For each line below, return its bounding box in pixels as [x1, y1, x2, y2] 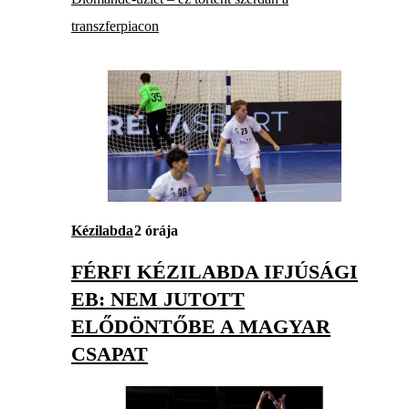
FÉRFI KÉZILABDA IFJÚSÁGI [71, 260, 358, 284]
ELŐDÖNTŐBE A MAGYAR [71, 315, 330, 339]
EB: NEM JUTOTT [71, 288, 245, 311]
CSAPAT [71, 342, 148, 366]
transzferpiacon [71, 17, 159, 34]
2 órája [134, 223, 178, 239]
